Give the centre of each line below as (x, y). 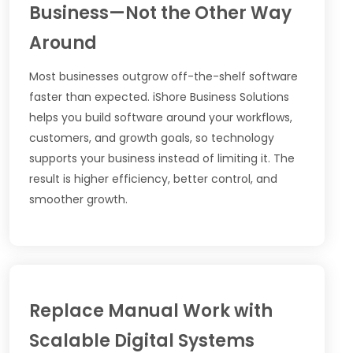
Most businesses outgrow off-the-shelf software (163, 76)
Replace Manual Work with (151, 310)
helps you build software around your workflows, (161, 117)
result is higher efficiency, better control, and (153, 178)
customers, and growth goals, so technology (152, 137)
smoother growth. (78, 199)
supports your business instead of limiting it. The (162, 158)
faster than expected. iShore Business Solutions (159, 97)
